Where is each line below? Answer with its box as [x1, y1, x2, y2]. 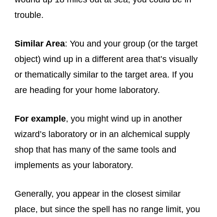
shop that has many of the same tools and [15, 145, 176, 155]
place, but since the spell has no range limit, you [15, 204, 200, 214]
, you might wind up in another [66, 114, 182, 124]
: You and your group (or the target [65, 39, 198, 48]
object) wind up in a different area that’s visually [15, 54, 198, 64]
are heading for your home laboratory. [15, 85, 160, 95]
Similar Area [15, 39, 65, 48]
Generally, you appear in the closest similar [15, 189, 181, 199]
